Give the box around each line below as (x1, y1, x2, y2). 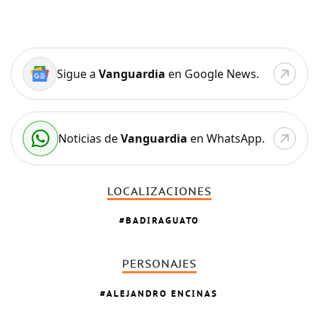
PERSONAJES (121, 258, 197, 271)
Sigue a (56, 65, 99, 82)
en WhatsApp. (187, 130, 265, 146)
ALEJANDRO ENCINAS (106, 287, 219, 300)
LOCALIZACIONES (106, 185, 212, 198)
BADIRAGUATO (125, 214, 199, 227)
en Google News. (165, 65, 259, 82)
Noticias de (57, 130, 121, 146)
